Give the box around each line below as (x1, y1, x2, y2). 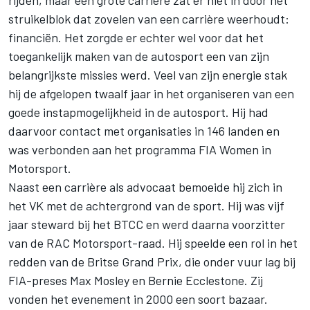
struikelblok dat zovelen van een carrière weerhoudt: (8, 10, 289, 26)
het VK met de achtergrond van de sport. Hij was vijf (8, 197, 284, 213)
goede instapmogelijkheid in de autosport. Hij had (8, 104, 268, 120)
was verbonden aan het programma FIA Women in (8, 141, 271, 157)
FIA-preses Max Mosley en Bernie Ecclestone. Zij (8, 272, 263, 288)
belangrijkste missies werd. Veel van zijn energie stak (8, 66, 287, 82)
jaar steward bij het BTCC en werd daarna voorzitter (8, 216, 285, 232)
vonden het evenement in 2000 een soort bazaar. (8, 291, 268, 307)
